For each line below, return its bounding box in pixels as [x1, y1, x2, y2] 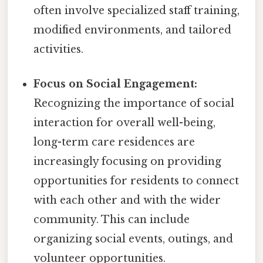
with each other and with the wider [33, 194, 221, 207]
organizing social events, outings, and [33, 232, 234, 246]
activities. [33, 42, 84, 56]
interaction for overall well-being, [33, 116, 216, 130]
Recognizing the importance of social [33, 97, 235, 110]
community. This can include [33, 213, 190, 227]
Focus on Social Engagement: [33, 77, 198, 91]
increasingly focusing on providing [33, 155, 222, 168]
